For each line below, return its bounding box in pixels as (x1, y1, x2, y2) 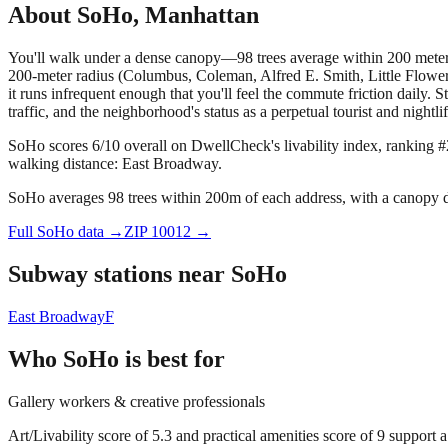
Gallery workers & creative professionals (8, 392, 265, 410)
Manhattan (145, 2, 259, 29)
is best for (119, 345, 225, 372)
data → (74, 223, 124, 241)
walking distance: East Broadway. (8, 155, 222, 173)
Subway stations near (8, 260, 231, 287)
